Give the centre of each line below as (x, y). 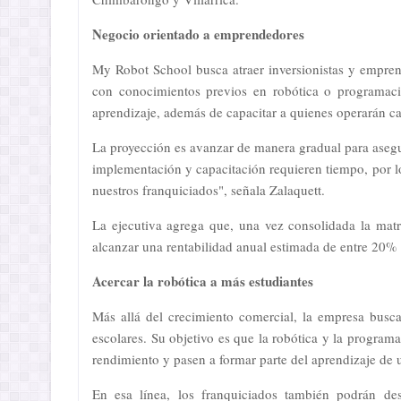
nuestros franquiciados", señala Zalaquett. (209, 190)
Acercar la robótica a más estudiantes (203, 281)
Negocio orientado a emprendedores (198, 34)
